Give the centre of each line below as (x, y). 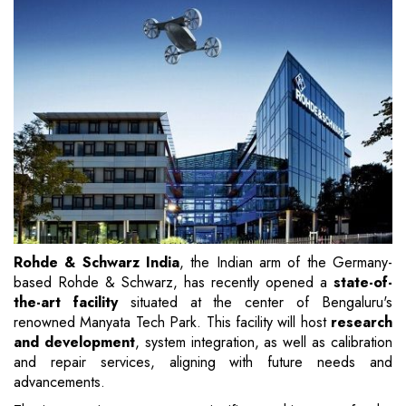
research (362, 323)
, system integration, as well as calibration (264, 343)
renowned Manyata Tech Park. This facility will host (172, 323)
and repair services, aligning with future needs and (203, 362)
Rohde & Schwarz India (97, 263)
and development (74, 343)
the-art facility (66, 303)
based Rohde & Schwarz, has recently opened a (174, 283)
